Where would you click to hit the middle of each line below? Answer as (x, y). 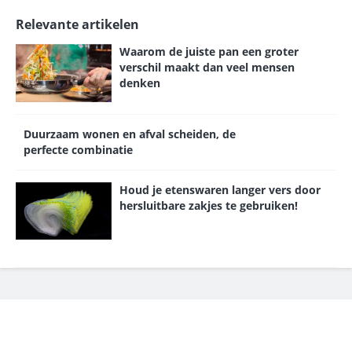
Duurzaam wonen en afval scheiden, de (130, 134)
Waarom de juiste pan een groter (209, 52)
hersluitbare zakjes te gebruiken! (209, 205)
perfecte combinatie (78, 149)
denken (140, 83)
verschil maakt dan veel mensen (207, 68)
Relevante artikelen (77, 25)
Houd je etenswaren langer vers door (220, 189)
